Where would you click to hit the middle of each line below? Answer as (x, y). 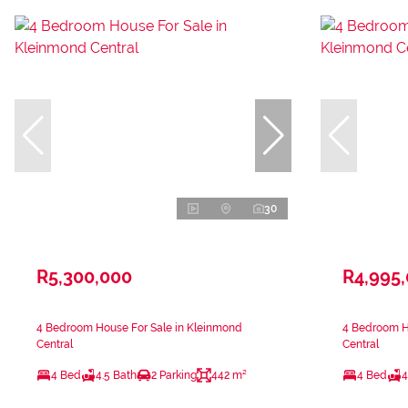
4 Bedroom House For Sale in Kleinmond (139, 327)
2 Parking (174, 375)
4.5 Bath (116, 375)
